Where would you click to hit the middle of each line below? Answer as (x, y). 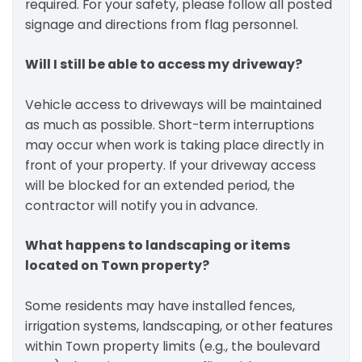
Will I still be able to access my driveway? (164, 64)
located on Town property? (117, 265)
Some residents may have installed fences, (160, 305)
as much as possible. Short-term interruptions (170, 124)
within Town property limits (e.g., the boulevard (173, 346)
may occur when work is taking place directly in (175, 145)
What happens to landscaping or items (158, 245)
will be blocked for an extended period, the (160, 185)
